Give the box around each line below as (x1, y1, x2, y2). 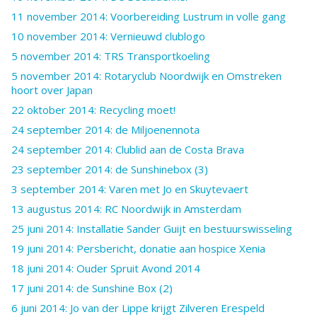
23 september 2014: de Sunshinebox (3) (11, 161, 208, 176)
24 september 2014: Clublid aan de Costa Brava (11, 142, 244, 156)
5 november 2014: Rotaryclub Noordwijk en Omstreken (11, 68, 282, 83)
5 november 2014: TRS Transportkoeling (11, 48, 210, 63)
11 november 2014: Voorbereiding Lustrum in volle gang (11, 8, 286, 23)
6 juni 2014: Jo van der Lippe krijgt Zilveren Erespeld (11, 300, 265, 315)
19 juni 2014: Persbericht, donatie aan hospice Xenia (11, 241, 265, 255)
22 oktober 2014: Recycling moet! (11, 102, 175, 117)
